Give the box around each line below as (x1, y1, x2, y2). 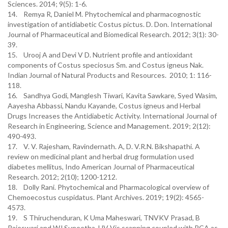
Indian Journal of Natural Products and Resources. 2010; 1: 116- (8, 71, 212, 79)
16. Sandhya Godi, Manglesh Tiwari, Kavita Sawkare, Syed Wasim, (8, 91, 217, 100)
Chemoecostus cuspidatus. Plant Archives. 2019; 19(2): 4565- (8, 193, 204, 202)
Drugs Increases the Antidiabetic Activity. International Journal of (8, 111, 217, 120)
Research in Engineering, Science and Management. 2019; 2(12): (8, 122, 211, 130)
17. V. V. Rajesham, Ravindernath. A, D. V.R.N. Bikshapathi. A (8, 142, 200, 151)
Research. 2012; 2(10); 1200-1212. (8, 173, 117, 181)
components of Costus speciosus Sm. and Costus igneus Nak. (8, 61, 204, 69)
